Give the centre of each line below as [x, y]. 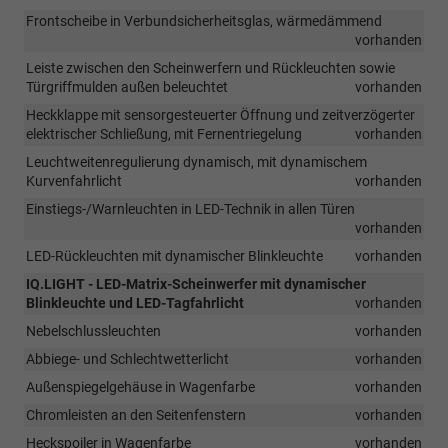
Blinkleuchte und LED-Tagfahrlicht [135, 302]
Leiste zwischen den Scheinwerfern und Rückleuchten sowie [210, 67]
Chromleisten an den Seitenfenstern [136, 414]
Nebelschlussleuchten [93, 330]
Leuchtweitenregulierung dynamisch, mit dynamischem [196, 161]
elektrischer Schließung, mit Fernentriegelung [164, 133]
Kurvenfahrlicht [74, 180]
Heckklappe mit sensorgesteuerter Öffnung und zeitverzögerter [220, 114]
